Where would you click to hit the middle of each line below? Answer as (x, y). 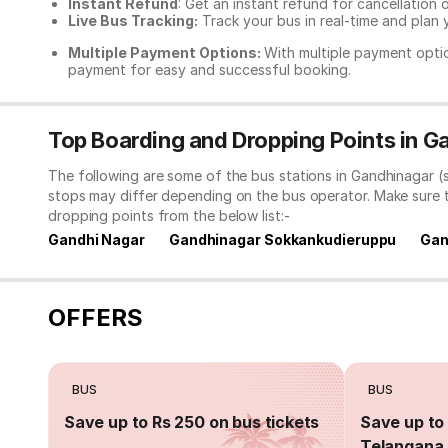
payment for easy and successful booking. (209, 69)
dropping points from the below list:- (169, 215)
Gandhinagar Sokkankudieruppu (282, 239)
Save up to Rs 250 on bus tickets (192, 421)
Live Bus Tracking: (133, 20)
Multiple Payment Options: (166, 52)
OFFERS (95, 318)
